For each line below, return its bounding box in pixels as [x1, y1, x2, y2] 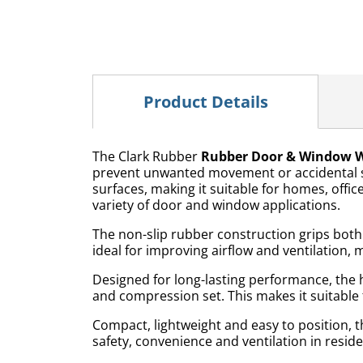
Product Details [143, 90, 268, 113]
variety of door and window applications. [92, 195, 340, 214]
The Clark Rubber [92, 147, 201, 165]
